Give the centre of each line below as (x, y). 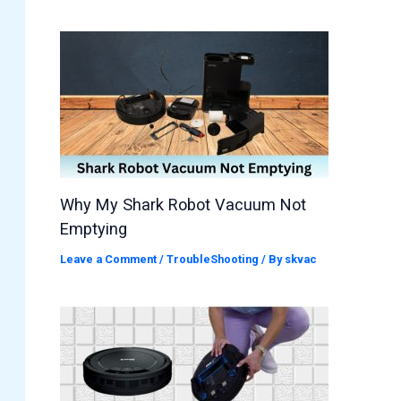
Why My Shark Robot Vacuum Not (183, 204)
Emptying (94, 228)
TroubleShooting (213, 259)
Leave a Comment (109, 259)
